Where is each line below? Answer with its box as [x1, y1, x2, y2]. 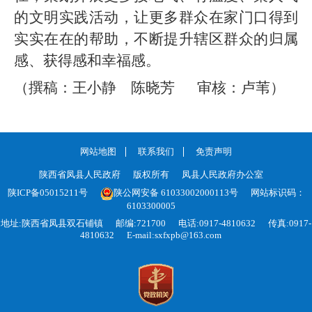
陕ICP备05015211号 [7, 187, 88, 198]
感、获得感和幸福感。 [14, 52, 160, 69]
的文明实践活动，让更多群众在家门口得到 [14, 8, 298, 26]
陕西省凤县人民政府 [38, 169, 120, 180]
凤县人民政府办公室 [179, 169, 263, 180]
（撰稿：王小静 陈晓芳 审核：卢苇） [14, 79, 285, 96]
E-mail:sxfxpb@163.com [127, 229, 221, 240]
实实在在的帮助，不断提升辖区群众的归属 [14, 30, 298, 47]
